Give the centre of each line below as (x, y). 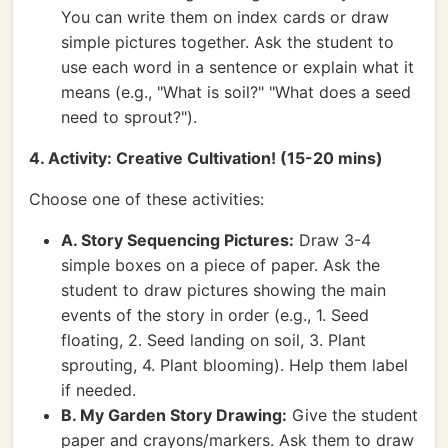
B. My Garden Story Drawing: (174, 415)
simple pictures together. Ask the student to (227, 42)
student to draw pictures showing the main (223, 290)
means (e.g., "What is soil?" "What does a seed (236, 92)
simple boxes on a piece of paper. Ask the (220, 265)
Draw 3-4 (332, 240)
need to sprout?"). (129, 117)
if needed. (98, 390)
